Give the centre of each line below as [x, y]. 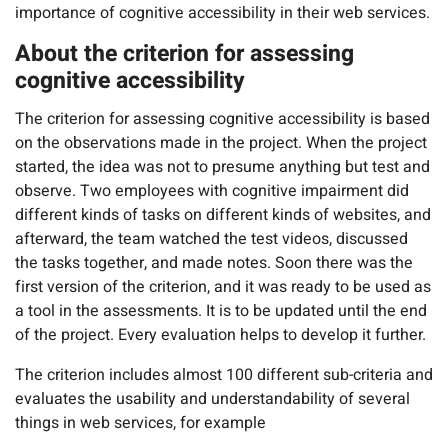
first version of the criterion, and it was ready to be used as [223, 286]
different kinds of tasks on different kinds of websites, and [223, 214]
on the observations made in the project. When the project [221, 142]
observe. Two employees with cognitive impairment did [212, 190]
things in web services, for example [140, 422]
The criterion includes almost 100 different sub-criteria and [224, 374]
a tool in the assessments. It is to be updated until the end [221, 310]
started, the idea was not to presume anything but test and [222, 166]
